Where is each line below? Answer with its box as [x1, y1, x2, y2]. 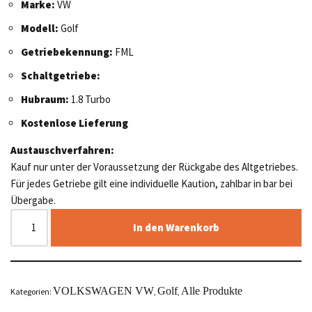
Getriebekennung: [21, 45, 113, 58]
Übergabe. [10, 193, 56, 207]
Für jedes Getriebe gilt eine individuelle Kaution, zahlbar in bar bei [10, 176, 292, 190]
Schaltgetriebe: [21, 68, 100, 82]
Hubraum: [21, 92, 69, 106]
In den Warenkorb [133, 220, 220, 234]
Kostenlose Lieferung [21, 116, 128, 130]
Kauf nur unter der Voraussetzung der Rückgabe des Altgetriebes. [10, 159, 298, 173]
